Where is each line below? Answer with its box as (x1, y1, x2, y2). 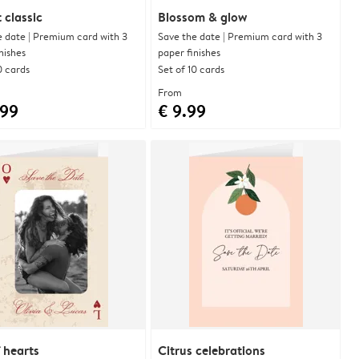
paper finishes (158, 44, 220, 59)
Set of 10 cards (158, 61, 224, 76)
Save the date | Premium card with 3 (158, 28, 322, 43)
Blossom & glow (158, 7, 247, 26)
